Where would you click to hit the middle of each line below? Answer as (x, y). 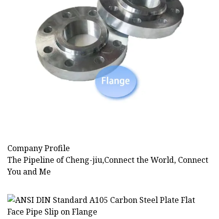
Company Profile (39, 148)
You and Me (29, 172)
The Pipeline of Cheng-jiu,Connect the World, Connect (108, 160)
